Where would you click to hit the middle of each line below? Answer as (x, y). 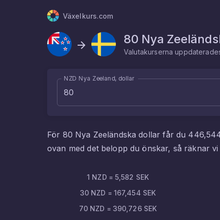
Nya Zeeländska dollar (118, 135)
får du (174, 135)
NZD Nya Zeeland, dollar (99, 78)
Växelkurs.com (88, 16)
